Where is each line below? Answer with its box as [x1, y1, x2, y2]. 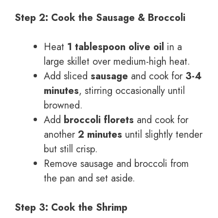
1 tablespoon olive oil [67, 39, 164, 54]
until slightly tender [122, 127, 202, 142]
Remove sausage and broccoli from [44, 156, 189, 171]
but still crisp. [44, 142, 98, 156]
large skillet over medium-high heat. [44, 54, 190, 69]
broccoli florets [64, 112, 134, 127]
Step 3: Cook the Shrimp [15, 200, 127, 215]
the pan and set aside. [44, 171, 135, 185]
